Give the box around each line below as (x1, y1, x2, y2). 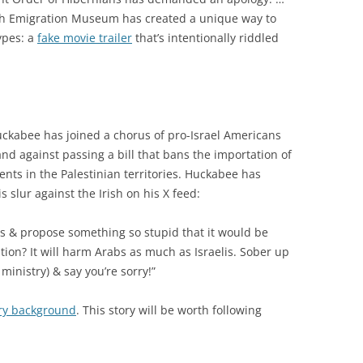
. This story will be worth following (76, 301, 262, 318)
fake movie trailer (37, 29, 132, 45)
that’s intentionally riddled (132, 29, 279, 45)
